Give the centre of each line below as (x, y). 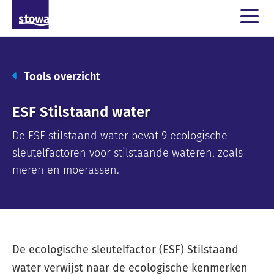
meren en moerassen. (66, 170)
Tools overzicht (62, 76)
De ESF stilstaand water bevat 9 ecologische (120, 135)
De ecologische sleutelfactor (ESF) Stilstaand (125, 249)
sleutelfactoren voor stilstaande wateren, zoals (128, 153)
